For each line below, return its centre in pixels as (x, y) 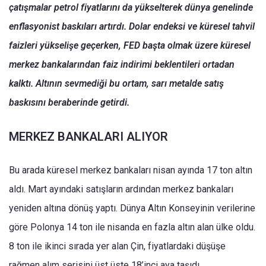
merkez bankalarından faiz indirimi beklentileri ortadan (122, 64)
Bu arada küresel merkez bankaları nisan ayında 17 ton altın (131, 170)
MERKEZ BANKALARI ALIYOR (88, 136)
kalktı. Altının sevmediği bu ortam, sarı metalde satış (116, 83)
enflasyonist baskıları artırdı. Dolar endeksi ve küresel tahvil (132, 26)
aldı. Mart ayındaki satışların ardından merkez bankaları (121, 189)
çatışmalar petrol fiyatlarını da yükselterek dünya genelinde (131, 7)
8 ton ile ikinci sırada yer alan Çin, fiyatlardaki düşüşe (117, 246)
